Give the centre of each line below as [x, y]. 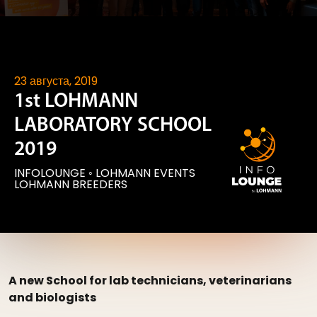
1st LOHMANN [76, 102]
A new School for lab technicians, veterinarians [150, 281]
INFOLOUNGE [50, 173]
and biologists [52, 298]
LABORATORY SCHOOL [113, 126]
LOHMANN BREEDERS [71, 184]
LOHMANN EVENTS [145, 173]
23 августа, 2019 [56, 81]
